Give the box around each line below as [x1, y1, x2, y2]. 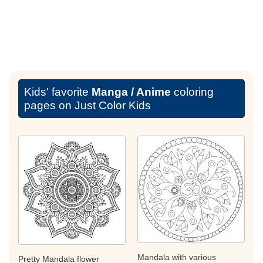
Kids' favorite [24, 85, 92, 98]
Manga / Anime [92, 85, 171, 98]
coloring [171, 85, 214, 98]
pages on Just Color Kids [24, 99, 151, 112]
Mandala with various [137, 252, 216, 262]
